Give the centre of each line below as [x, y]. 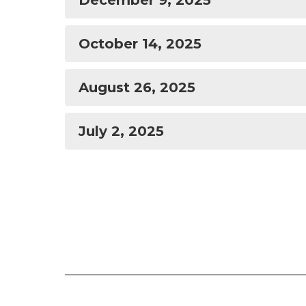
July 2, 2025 [121, 131]
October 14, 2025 [140, 44]
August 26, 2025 [137, 87]
